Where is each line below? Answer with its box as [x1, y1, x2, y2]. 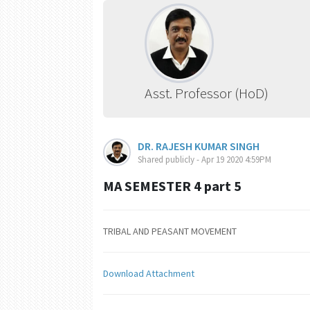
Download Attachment [103, 266, 195, 280]
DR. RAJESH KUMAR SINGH [138, 138, 260, 153]
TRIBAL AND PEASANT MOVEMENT [103, 224, 237, 237]
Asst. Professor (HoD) [145, 83, 269, 102]
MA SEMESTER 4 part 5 [103, 176, 242, 194]
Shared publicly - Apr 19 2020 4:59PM [138, 153, 272, 165]
